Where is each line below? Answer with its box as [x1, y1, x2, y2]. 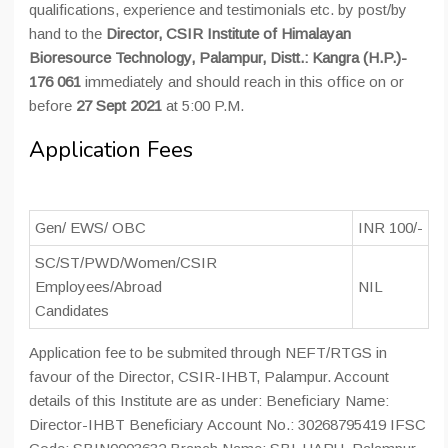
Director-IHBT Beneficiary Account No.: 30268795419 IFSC [29, 416, 426, 434]
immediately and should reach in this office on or [81, 73, 404, 91]
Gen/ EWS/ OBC [35, 219, 146, 237]
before [29, 97, 76, 115]
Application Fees [29, 135, 193, 166]
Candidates [35, 302, 109, 320]
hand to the [29, 25, 106, 43]
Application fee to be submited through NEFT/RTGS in [29, 344, 387, 362]
